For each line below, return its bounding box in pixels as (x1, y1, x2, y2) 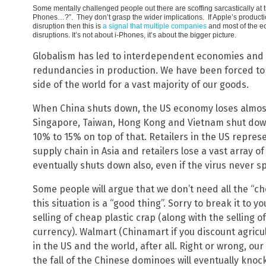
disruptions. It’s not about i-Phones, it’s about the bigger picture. (33, 30, 236, 39)
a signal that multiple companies (103, 21, 207, 30)
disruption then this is (33, 21, 103, 30)
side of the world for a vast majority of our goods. (33, 78, 249, 90)
